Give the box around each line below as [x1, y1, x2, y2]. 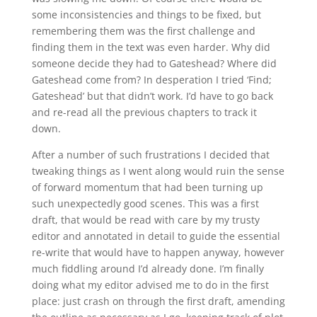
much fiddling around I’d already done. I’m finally [31, 262, 264, 275]
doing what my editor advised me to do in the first [31, 278, 269, 292]
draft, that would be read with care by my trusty [31, 213, 260, 226]
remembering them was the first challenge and [31, 24, 255, 38]
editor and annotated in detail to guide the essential [31, 229, 280, 243]
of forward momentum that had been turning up [31, 180, 263, 194]
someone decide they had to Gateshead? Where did [31, 57, 277, 70]
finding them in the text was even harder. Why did [31, 40, 270, 54]
